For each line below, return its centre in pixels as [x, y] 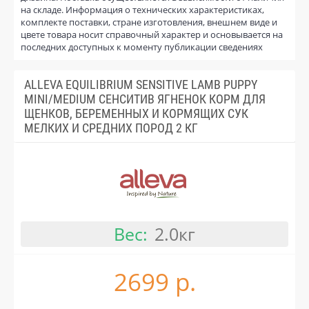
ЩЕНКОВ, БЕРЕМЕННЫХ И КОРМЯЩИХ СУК [136, 113]
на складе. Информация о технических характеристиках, [142, 9]
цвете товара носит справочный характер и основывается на [152, 34]
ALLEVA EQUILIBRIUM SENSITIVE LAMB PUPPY [141, 84]
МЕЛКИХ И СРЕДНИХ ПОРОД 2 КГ [111, 128]
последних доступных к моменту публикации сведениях [142, 47]
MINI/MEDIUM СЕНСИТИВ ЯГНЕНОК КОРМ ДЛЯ [145, 99]
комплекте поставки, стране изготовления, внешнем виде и [149, 22]
